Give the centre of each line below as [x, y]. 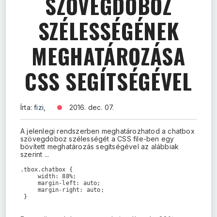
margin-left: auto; [61, 183]
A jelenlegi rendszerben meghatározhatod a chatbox [108, 131]
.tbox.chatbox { [46, 170]
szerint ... [35, 154]
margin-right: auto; [62, 190]
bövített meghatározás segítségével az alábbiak [100, 147]
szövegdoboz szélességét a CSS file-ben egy [97, 139]
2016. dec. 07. [92, 107]
